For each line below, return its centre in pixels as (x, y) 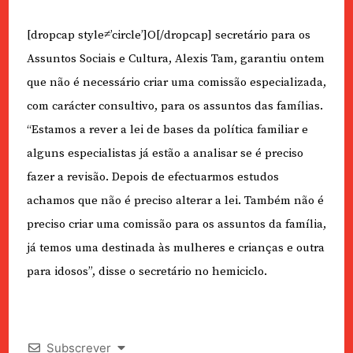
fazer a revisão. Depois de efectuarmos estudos (152, 177)
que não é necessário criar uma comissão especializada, (176, 83)
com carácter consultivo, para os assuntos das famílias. (175, 106)
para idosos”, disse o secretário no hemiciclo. (147, 272)
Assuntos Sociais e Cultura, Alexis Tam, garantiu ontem (175, 59)
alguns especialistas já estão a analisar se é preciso (165, 154)
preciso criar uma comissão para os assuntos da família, (176, 225)
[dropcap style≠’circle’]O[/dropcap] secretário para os (168, 35)
